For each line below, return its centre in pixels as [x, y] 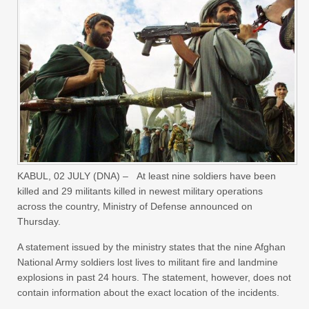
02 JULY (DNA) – [91, 176]
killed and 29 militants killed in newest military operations [140, 191]
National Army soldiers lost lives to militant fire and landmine [148, 262]
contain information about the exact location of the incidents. [148, 293]
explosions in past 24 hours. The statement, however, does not [154, 278]
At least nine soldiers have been [206, 176]
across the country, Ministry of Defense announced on [135, 207]
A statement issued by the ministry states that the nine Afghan [151, 247]
